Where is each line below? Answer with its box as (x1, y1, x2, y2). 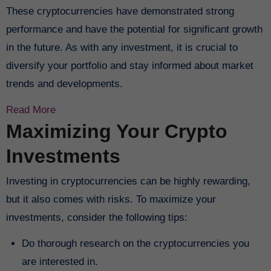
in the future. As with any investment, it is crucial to (5, 41, 238, 53)
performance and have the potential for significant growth (5, 23, 263, 35)
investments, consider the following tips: (5, 212, 188, 224)
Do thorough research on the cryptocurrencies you (21, 238, 249, 250)
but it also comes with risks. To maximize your (5, 194, 216, 206)
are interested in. (21, 256, 98, 268)
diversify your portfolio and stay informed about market (5, 59, 253, 71)
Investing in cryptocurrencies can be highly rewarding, (5, 175, 250, 188)
